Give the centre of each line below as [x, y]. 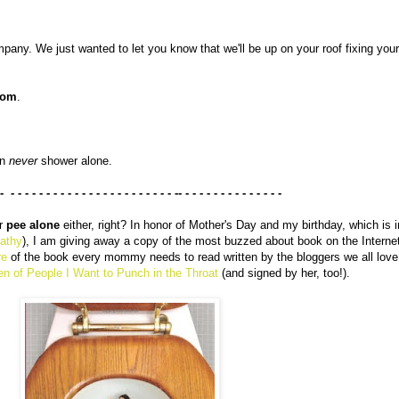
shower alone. [77, 161]
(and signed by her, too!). [284, 273]
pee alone [35, 225]
